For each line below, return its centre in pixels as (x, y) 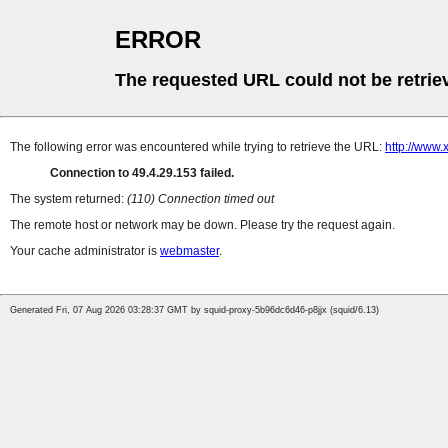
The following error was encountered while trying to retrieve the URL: (197, 147)
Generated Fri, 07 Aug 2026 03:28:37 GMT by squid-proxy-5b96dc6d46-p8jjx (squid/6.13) (194, 310)
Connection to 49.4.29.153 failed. (142, 173)
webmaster (189, 251)
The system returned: (68, 199)
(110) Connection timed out (200, 199)
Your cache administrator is (85, 251)
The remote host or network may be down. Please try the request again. (202, 225)
